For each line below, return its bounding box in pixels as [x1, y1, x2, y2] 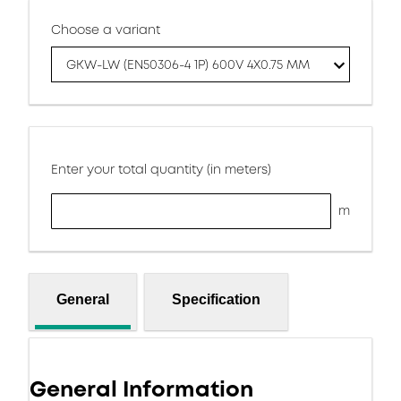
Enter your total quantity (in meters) [51, 160, 271, 178]
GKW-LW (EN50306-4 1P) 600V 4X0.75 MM [66, 55, 310, 73]
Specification [172, 291, 260, 307]
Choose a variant [51, 21, 160, 38]
